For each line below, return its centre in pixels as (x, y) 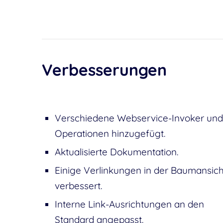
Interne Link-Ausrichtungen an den (129, 204)
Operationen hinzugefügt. (110, 133)
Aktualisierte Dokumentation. (116, 152)
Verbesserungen (104, 70)
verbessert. (78, 186)
